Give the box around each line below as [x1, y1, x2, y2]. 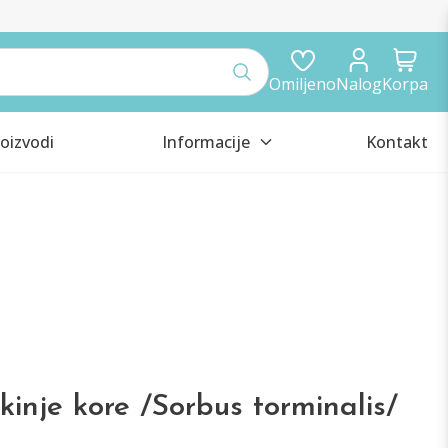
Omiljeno [269, 73, 336, 95]
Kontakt [365, 131, 428, 153]
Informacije [161, 131, 250, 153]
